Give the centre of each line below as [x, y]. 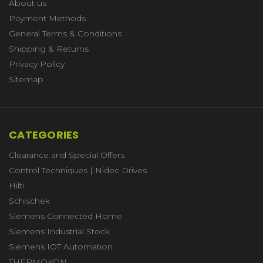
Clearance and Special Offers [67, 155]
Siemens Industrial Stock [59, 231]
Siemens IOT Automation [61, 246]
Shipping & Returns [49, 48]
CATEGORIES [44, 134]
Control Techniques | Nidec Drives [78, 170]
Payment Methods [47, 18]
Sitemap [26, 79]
